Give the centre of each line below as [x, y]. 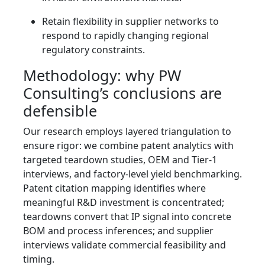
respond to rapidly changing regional [125, 36]
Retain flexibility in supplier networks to [130, 22]
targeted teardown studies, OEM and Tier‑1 [120, 160]
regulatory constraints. [93, 50]
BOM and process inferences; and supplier [118, 231]
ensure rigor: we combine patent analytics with [128, 146]
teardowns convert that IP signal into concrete [127, 217]
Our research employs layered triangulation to [127, 132]
